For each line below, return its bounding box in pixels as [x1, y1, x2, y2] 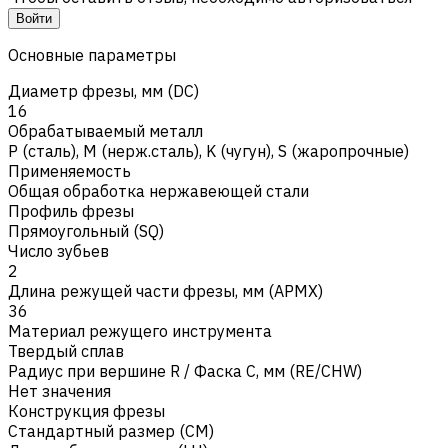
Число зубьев [8, 240, 109, 261]
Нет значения [8, 380, 111, 401]
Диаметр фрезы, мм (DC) [8, 80, 199, 101]
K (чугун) [206, 140, 271, 161]
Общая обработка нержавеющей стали [8, 180, 309, 201]
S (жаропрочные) [278, 140, 409, 161]
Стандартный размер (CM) [8, 420, 214, 441]
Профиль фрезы [8, 200, 134, 221]
